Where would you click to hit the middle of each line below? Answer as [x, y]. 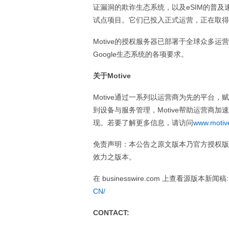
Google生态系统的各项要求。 [141, 54]
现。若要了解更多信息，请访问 [143, 123]
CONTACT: [111, 213]
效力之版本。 [114, 157]
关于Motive [112, 76]
